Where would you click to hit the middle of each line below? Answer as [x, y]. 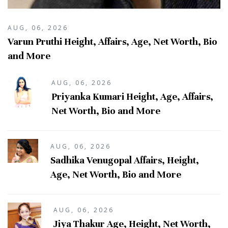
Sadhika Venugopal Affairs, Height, [125, 160]
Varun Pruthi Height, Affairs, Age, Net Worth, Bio [112, 41]
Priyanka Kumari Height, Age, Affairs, [132, 96]
